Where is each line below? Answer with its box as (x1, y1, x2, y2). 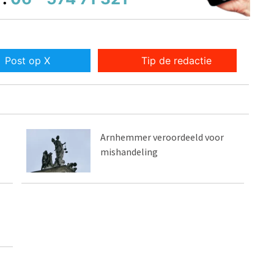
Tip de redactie (141, 54, 212, 67)
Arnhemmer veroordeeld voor (100, 131, 224, 144)
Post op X (4, 54, 50, 67)
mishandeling (100, 146, 158, 158)
